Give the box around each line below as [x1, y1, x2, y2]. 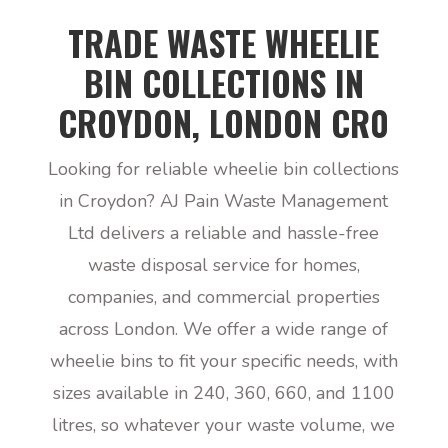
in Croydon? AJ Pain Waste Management [59, 189, 389, 213]
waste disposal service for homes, [87, 253, 360, 277]
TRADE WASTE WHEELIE [68, 17, 380, 68]
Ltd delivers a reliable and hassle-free [68, 221, 380, 245]
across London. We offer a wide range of [59, 317, 389, 341]
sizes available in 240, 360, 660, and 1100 [52, 381, 395, 405]
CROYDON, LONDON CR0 [58, 97, 390, 148]
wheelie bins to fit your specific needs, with [49, 349, 398, 373]
